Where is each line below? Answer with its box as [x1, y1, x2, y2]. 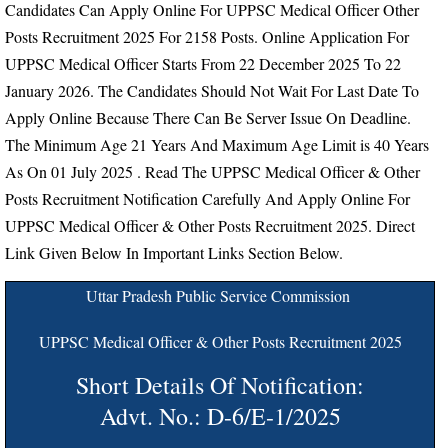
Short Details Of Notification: [76, 369, 364, 401]
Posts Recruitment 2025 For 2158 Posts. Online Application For [5, 26, 409, 47]
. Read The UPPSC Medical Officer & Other [133, 161, 420, 182]
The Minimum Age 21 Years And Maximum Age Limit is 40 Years [5, 134, 429, 155]
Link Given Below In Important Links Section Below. [5, 242, 343, 263]
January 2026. [5, 80, 94, 101]
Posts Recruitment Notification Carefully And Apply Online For [5, 188, 410, 209]
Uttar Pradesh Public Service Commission [85, 285, 355, 306]
